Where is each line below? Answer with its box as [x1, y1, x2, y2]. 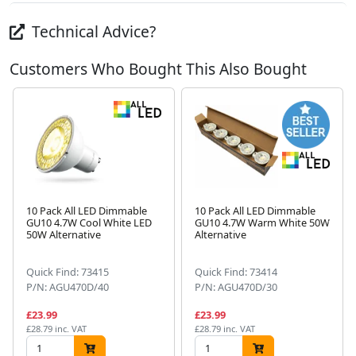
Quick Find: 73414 [195, 265, 277, 280]
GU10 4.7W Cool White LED [26, 215, 152, 230]
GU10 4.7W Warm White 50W [195, 215, 330, 230]
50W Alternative [26, 227, 101, 242]
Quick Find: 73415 [26, 265, 109, 280]
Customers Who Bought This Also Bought [10, 58, 307, 80]
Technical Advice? [28, 21, 157, 43]
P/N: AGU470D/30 [195, 280, 277, 295]
